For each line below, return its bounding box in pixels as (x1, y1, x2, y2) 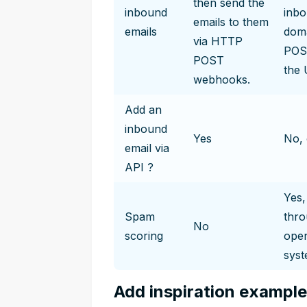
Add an (125, 103, 162, 116)
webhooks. (193, 73, 250, 86)
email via (125, 141, 169, 155)
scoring (125, 229, 163, 243)
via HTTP (193, 34, 243, 48)
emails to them (193, 15, 269, 29)
